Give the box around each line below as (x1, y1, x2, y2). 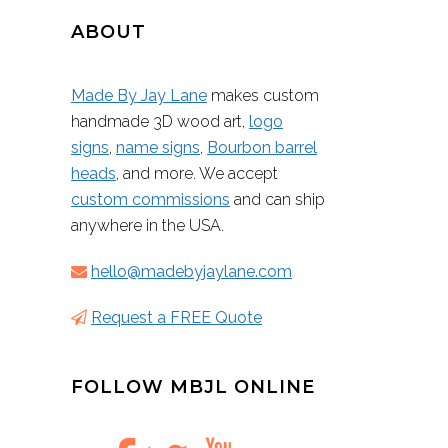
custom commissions (71, 190, 230, 209)
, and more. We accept (116, 164, 278, 183)
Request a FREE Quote (91, 308, 262, 327)
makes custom (207, 86, 319, 105)
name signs (116, 138, 200, 157)
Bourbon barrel (207, 138, 317, 157)
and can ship (230, 190, 325, 209)
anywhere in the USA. (71, 216, 224, 235)
